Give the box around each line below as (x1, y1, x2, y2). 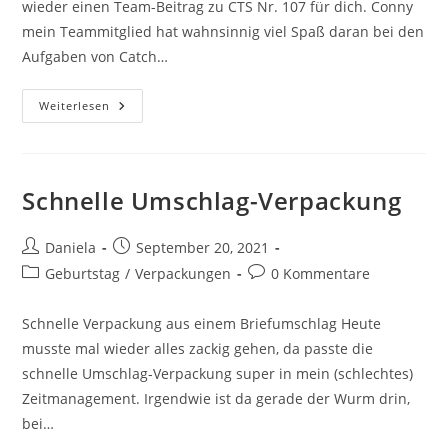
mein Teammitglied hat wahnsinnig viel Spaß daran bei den (22, 22, 425, 41)
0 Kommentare (271, 264, 371, 283)
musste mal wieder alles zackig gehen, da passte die (22, 339, 374, 358)
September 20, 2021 (136, 238, 270, 257)
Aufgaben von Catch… (22, 47, 169, 66)
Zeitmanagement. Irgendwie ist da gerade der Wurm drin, (22, 389, 411, 408)
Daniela (45, 238, 97, 257)
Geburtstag (45, 264, 121, 283)
